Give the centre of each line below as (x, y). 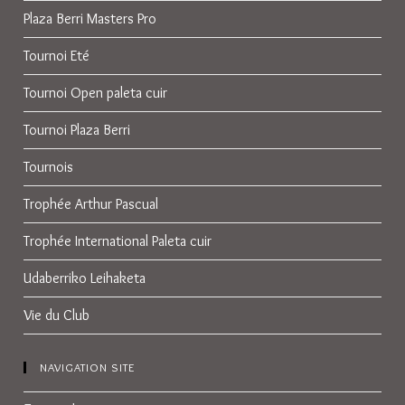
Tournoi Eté (57, 56)
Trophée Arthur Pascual (91, 204)
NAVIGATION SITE (88, 367)
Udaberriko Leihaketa (85, 278)
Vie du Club (57, 315)
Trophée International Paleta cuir (118, 241)
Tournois (49, 167)
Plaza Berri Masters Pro (90, 19)
